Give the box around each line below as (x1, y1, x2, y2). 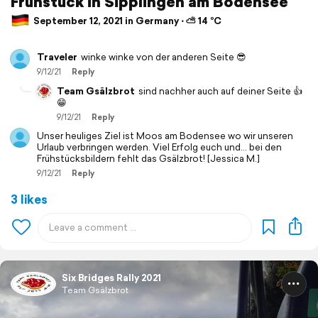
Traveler (37, 50, 77, 65)
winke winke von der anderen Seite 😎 (81, 50, 246, 65)
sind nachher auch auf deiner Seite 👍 (138, 84, 302, 99)
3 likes (11, 190, 48, 209)
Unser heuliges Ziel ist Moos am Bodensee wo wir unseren (37, 129, 293, 143)
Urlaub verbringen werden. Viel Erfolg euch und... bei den (37, 141, 282, 155)
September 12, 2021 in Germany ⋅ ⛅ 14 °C (31, 13, 221, 28)
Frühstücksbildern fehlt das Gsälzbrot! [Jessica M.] (37, 152, 260, 166)
